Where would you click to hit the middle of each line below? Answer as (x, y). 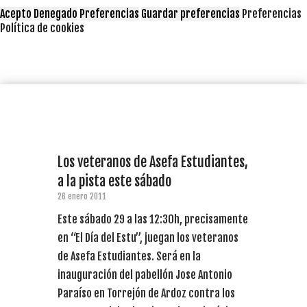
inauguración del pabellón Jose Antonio (145, 274)
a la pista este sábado (114, 181)
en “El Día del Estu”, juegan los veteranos (148, 237)
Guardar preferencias (191, 13)
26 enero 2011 (82, 196)
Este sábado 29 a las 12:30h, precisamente (153, 219)
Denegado (56, 13)
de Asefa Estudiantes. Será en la (129, 256)
